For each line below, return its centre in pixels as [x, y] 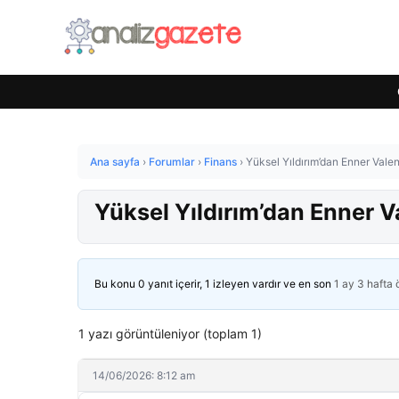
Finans [220, 162]
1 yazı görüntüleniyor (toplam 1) [170, 334]
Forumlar [172, 162]
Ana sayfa [115, 162]
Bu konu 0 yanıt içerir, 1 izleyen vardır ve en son [214, 284]
